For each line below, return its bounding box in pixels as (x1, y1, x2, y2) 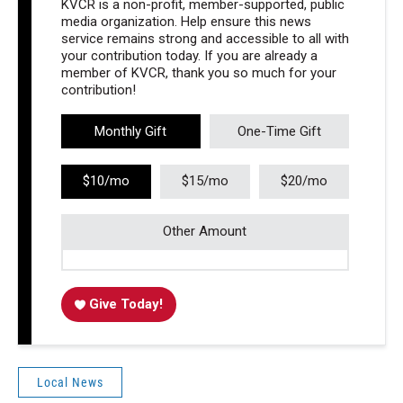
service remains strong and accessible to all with (60, 30, 349, 47)
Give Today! (89, 295, 164, 312)
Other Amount (163, 222, 247, 239)
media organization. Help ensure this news (60, 13, 311, 30)
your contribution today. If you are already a (60, 47, 318, 64)
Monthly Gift (94, 122, 167, 139)
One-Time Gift (237, 122, 321, 139)
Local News (37, 374, 103, 390)
